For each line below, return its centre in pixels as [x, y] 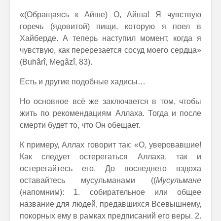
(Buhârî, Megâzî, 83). [56, 62]
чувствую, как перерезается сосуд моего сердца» [110, 50]
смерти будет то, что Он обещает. [80, 125]
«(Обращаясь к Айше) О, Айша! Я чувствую [110, 15]
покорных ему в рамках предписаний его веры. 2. [110, 216]
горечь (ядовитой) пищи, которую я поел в [110, 26]
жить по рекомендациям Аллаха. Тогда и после [110, 113]
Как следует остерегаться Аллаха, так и [110, 157]
